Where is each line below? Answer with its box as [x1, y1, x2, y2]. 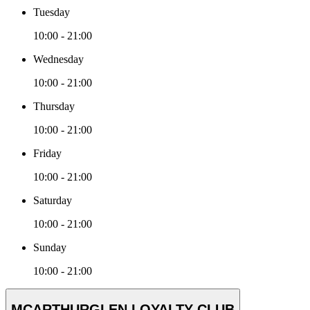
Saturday [33, 194, 72, 206]
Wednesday [33, 53, 84, 65]
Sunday [33, 241, 66, 253]
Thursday [33, 100, 75, 112]
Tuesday [33, 6, 70, 18]
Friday [33, 147, 62, 159]
